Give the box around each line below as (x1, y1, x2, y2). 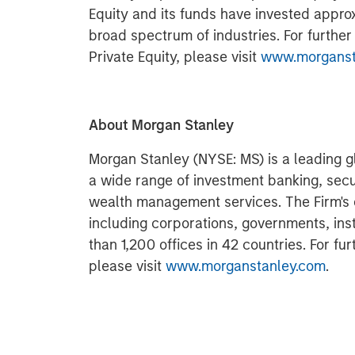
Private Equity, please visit (89, 48, 261, 66)
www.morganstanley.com (166, 258, 326, 275)
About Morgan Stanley (89, 116, 234, 134)
